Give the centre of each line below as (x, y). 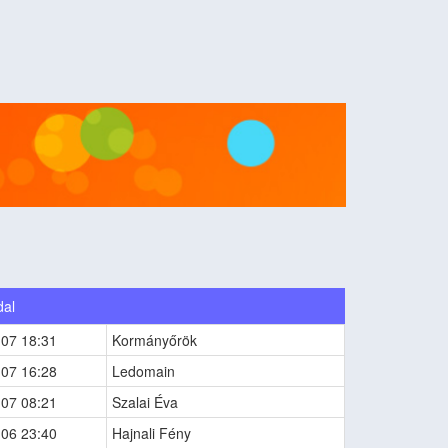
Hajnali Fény (152, 432)
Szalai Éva (145, 401)
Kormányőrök (155, 339)
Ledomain (144, 370)
